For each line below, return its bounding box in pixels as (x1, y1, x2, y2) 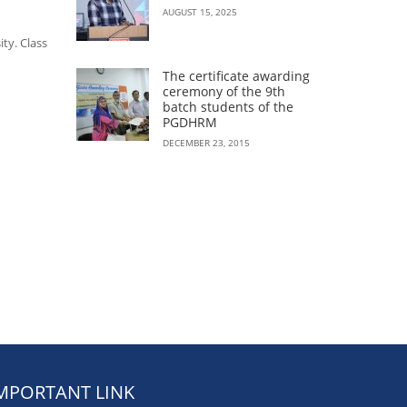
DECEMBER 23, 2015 (162, 136, 250, 149)
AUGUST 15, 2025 (162, 5, 237, 18)
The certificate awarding (162, 67, 310, 84)
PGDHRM (162, 114, 217, 131)
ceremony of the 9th (162, 83, 285, 100)
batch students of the (162, 98, 293, 115)
